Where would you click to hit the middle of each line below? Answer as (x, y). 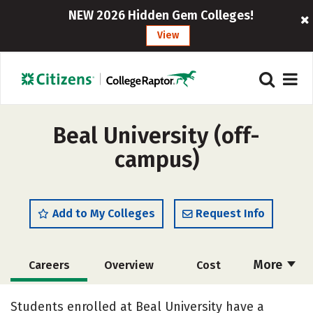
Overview (129, 265)
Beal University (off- (156, 136)
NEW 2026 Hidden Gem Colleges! (161, 15)
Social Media (205, 297)
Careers (49, 265)
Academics (49, 297)
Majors (126, 297)
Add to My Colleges (104, 213)
